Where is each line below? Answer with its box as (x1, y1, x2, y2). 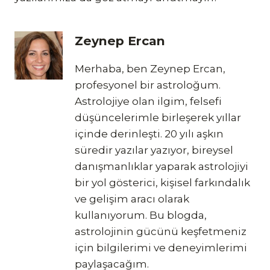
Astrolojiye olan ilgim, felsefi (75, 95, 222, 108)
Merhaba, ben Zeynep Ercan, (75, 63, 225, 75)
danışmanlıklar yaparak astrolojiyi (75, 160, 248, 173)
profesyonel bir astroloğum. (75, 79, 221, 92)
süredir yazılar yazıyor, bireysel (75, 144, 233, 157)
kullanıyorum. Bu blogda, (75, 209, 207, 222)
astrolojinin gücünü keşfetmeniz (75, 225, 246, 238)
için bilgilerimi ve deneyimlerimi (75, 242, 247, 254)
